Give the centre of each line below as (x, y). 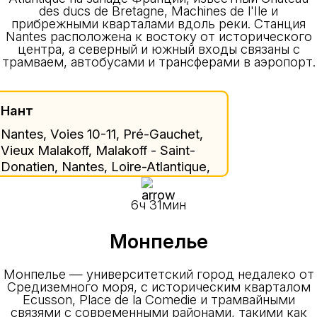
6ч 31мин (158, 205)
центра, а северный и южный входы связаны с (158, 49)
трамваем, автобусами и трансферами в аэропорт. (158, 62)
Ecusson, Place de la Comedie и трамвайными (158, 300)
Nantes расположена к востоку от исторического (158, 36)
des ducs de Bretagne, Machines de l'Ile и (158, 11)
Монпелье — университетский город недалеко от (158, 274)
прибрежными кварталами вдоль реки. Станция (158, 24)
